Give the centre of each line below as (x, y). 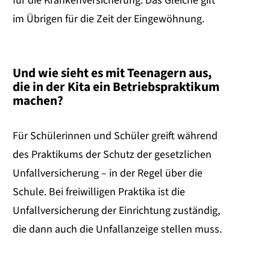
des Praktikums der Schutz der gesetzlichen (112, 155)
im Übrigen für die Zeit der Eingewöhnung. (108, 19)
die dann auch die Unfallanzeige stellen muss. (117, 230)
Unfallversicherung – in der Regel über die (108, 174)
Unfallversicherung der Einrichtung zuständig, (116, 211)
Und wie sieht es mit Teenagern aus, (112, 73)
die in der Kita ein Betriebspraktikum (116, 87)
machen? (38, 101)
